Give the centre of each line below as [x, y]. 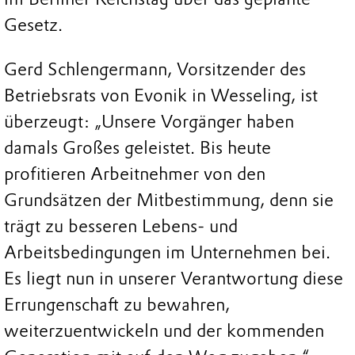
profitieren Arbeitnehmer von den [135, 174]
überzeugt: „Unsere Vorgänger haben [149, 121]
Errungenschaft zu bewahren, [117, 304]
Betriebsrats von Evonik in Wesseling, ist [161, 95]
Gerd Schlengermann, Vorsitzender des [155, 69]
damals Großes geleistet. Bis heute [137, 147]
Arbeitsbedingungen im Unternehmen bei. [167, 252]
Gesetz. [33, 25]
